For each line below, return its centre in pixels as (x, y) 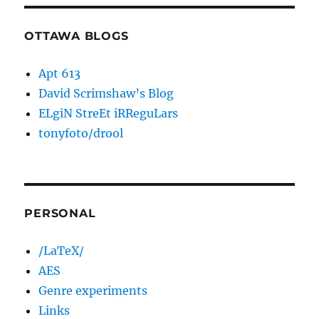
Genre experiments (93, 291)
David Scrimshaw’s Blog (106, 94)
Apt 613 (60, 74)
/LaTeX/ (62, 251)
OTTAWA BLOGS (77, 36)
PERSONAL (60, 214)
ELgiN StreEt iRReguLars (109, 114)
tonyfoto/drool (81, 134)
